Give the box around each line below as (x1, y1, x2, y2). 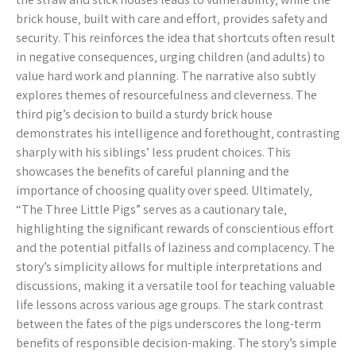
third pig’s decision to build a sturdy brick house (16, 106, 273, 122)
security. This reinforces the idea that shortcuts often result (16, 29, 335, 46)
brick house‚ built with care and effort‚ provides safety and (16, 10, 327, 27)
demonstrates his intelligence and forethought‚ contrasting (16, 125, 340, 141)
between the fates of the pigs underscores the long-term (16, 315, 321, 332)
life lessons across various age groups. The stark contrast (16, 296, 323, 313)
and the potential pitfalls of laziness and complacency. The (16, 239, 335, 256)
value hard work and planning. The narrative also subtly (16, 68, 315, 84)
